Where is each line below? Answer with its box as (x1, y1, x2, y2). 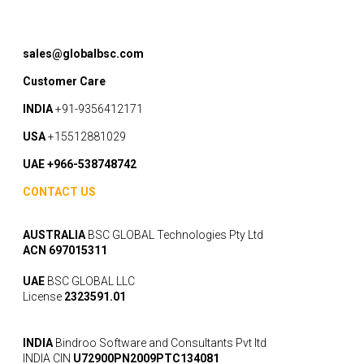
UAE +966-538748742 (23, 158, 137, 171)
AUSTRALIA (23, 228, 86, 241)
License (23, 290, 65, 303)
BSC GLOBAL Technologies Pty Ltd (85, 228, 264, 241)
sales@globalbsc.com (23, 47, 145, 60)
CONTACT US (23, 185, 97, 198)
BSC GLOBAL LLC (45, 275, 136, 288)
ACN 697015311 (23, 244, 108, 257)
